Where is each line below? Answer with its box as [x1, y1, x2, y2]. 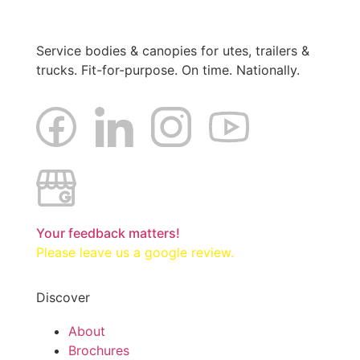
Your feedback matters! [36, 225, 180, 242]
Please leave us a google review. [36, 244, 234, 261]
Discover [36, 288, 90, 305]
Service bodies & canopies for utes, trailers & [36, 42, 309, 59]
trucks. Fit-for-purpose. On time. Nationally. [36, 61, 300, 78]
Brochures [68, 342, 129, 358]
